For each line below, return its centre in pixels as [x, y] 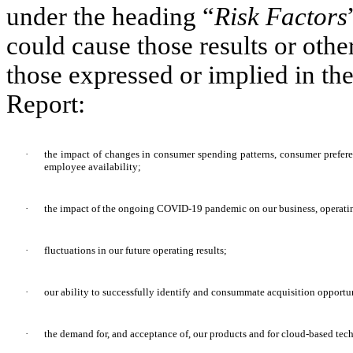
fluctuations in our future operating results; [136, 251]
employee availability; [93, 167]
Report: [46, 104]
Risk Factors [281, 17]
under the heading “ [110, 17]
